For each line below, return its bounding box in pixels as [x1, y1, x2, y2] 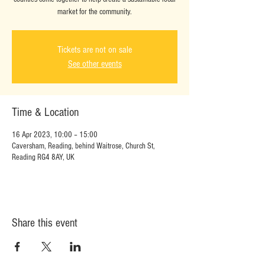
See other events [67, 59, 122, 69]
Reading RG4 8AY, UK [12, 153, 75, 162]
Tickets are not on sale [57, 44, 132, 55]
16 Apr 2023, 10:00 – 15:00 [12, 130, 98, 140]
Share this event [12, 216, 77, 230]
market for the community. [57, 7, 132, 17]
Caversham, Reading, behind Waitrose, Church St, [12, 141, 155, 151]
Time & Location [12, 106, 79, 119]
